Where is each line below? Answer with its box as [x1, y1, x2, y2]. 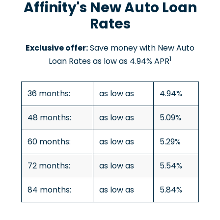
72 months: [27, 160, 70, 172]
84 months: [27, 184, 71, 196]
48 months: [27, 112, 71, 124]
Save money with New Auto [88, 42, 194, 54]
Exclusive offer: [26, 42, 88, 54]
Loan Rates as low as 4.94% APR [49, 55, 169, 67]
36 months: [27, 88, 70, 100]
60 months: [27, 136, 71, 148]
